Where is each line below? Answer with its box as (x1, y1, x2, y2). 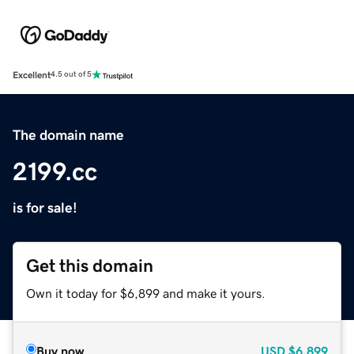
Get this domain (26, 256, 153, 275)
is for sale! (13, 200, 77, 215)
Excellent (13, 70, 51, 80)
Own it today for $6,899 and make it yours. (26, 286, 265, 299)
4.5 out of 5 (51, 70, 92, 79)
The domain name (13, 127, 124, 142)
